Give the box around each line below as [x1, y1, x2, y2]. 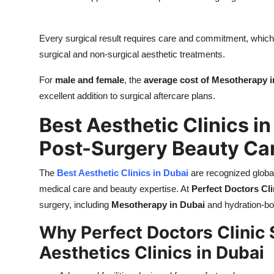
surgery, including [39, 199, 111, 210]
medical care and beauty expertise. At [39, 183, 191, 194]
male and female [55, 75, 124, 86]
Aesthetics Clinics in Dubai [39, 242, 264, 264]
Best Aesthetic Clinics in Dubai [57, 168, 188, 179]
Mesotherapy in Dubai [111, 199, 205, 210]
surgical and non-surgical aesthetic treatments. [39, 49, 225, 60]
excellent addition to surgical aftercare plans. [39, 91, 215, 102]
